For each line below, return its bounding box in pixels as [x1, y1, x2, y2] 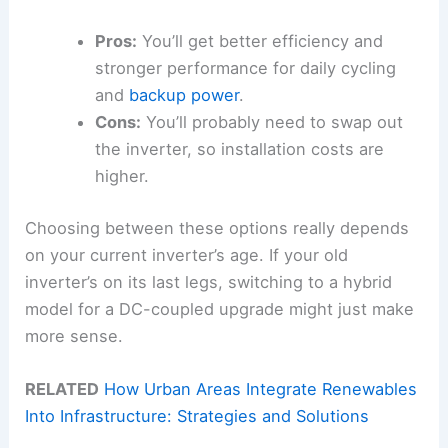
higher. [94, 166, 149, 187]
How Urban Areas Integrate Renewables [104, 379, 418, 400]
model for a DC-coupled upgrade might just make [25, 299, 415, 320]
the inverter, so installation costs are [94, 139, 384, 160]
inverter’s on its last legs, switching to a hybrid [25, 272, 393, 293]
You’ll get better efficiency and [136, 31, 383, 52]
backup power [128, 85, 239, 106]
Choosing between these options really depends [25, 218, 410, 239]
